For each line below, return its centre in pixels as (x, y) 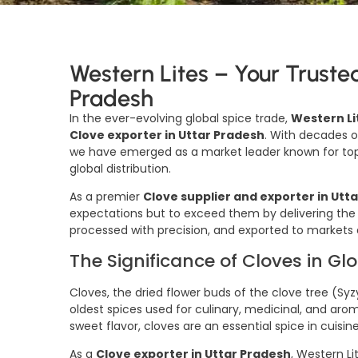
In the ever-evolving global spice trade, (180, 118)
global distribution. (120, 169)
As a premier (106, 197)
